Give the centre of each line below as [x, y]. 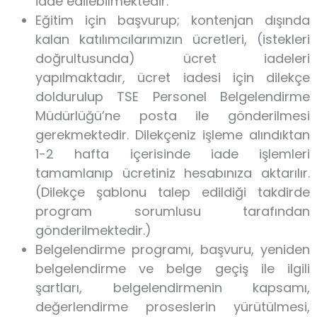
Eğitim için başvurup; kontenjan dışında [173, 20]
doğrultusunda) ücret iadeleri [173, 58]
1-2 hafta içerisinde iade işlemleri [173, 154]
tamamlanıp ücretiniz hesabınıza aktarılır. [173, 173]
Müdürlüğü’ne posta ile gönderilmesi [173, 116]
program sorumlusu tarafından [173, 211]
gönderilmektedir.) [93, 230]
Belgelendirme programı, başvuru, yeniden [173, 249]
